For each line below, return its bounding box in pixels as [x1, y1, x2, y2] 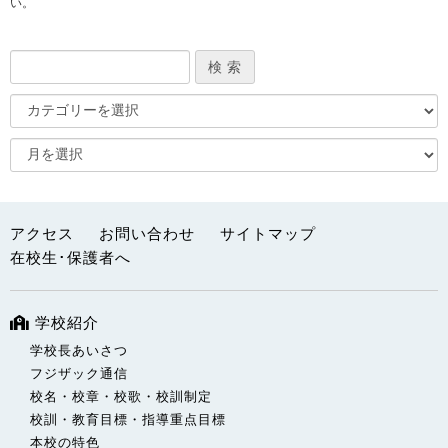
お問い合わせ [99, 224, 195, 242]
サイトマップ [220, 224, 316, 242]
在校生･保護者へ [10, 248, 131, 266]
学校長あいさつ [30, 342, 128, 358]
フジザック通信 [30, 365, 128, 381]
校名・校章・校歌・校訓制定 [30, 388, 212, 404]
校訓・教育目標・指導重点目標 [30, 411, 226, 427]
